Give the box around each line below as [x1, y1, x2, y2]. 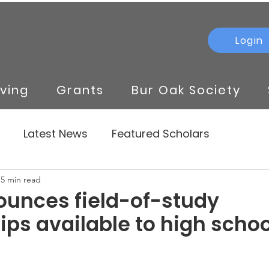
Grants [56, 82, 104, 98]
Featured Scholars [112, 125, 210, 141]
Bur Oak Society [131, 82, 241, 98]
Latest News [23, 125, 88, 141]
